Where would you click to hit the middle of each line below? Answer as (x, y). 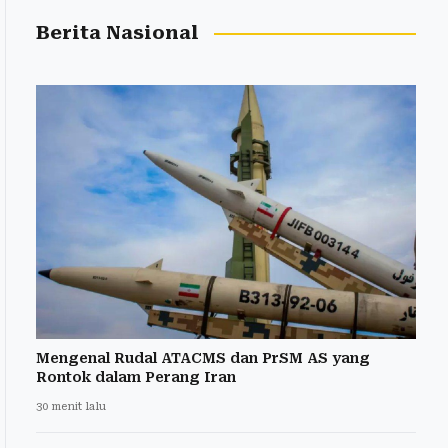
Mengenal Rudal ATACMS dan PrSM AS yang (203, 357)
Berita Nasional (117, 33)
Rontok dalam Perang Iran (136, 376)
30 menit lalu (71, 406)
